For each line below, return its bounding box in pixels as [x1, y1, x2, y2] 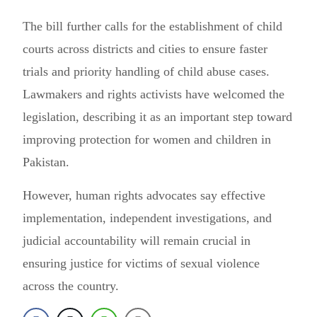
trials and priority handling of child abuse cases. [23, 64, 270, 79]
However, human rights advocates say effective [23, 188, 265, 202]
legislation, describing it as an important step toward [23, 110, 292, 124]
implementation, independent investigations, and [23, 211, 272, 225]
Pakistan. [23, 155, 69, 169]
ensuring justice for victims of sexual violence [23, 256, 260, 270]
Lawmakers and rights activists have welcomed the [23, 87, 284, 101]
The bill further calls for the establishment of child [23, 19, 282, 33]
